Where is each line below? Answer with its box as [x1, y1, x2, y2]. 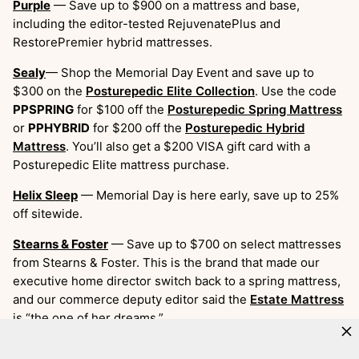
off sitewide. [13, 205, 83, 221]
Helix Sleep [13, 187, 78, 203]
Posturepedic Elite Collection [86, 83, 255, 99]
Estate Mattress [250, 291, 344, 307]
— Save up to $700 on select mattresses [108, 236, 341, 252]
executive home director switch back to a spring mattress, [13, 272, 341, 288]
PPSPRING [13, 101, 74, 117]
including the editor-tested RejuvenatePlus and [13, 15, 280, 31]
